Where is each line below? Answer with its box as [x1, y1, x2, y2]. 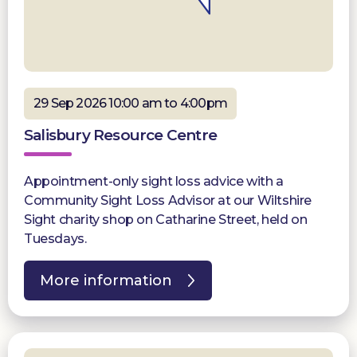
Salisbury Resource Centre [24, 126, 217, 145]
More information [40, 272, 172, 290]
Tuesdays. [24, 231, 87, 247]
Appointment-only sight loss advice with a [24, 174, 284, 190]
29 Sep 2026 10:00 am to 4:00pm [33, 96, 227, 112]
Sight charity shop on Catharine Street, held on [24, 212, 308, 228]
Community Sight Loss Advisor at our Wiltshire [24, 193, 312, 209]
